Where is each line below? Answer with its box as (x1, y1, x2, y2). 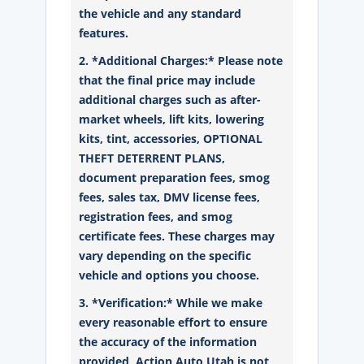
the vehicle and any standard (79, 6, 242, 21)
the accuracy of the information (79, 334, 258, 349)
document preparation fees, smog (79, 170, 271, 185)
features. (79, 25, 129, 41)
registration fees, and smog (79, 209, 233, 224)
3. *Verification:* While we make (79, 295, 263, 310)
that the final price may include (79, 72, 256, 88)
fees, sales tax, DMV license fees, (79, 189, 261, 205)
